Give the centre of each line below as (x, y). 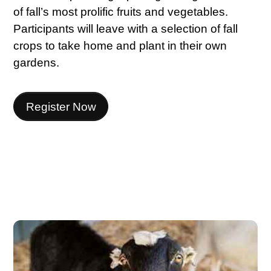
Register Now (61, 106)
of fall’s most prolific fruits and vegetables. (121, 11)
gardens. (37, 62)
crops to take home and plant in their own (120, 45)
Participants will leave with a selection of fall (126, 28)
